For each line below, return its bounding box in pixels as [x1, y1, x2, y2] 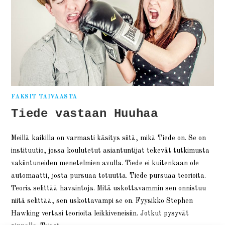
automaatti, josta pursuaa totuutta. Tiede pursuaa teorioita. [11, 172, 206, 179]
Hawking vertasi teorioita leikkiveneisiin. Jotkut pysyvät [11, 209, 189, 217]
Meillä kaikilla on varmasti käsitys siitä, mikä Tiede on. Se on [11, 134, 206, 142]
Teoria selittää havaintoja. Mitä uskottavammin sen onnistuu [11, 184, 206, 192]
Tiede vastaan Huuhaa [11, 106, 158, 121]
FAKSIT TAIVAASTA [11, 93, 78, 100]
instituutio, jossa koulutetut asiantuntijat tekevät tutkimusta [11, 147, 210, 154]
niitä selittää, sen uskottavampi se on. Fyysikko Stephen [11, 197, 193, 204]
